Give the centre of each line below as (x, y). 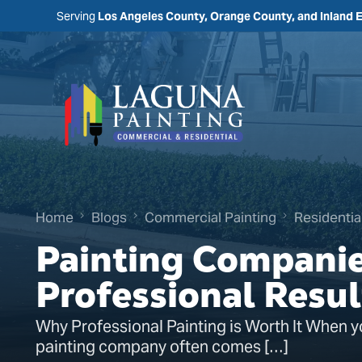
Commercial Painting (210, 217)
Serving (77, 16)
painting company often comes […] (162, 347)
